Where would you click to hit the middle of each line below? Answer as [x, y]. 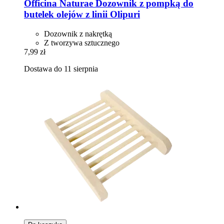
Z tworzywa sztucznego [82, 42]
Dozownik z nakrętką [78, 33]
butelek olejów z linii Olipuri [82, 14]
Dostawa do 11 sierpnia [61, 68]
